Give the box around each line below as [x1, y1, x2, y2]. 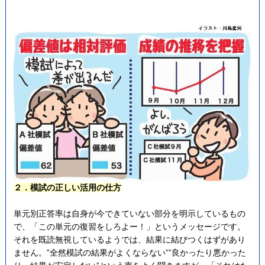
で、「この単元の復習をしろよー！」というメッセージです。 [13, 222, 245, 232]
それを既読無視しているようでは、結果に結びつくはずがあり [13, 235, 245, 245]
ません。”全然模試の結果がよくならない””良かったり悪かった [13, 248, 246, 258]
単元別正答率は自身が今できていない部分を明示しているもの [13, 209, 245, 219]
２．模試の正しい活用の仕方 [13, 183, 121, 193]
